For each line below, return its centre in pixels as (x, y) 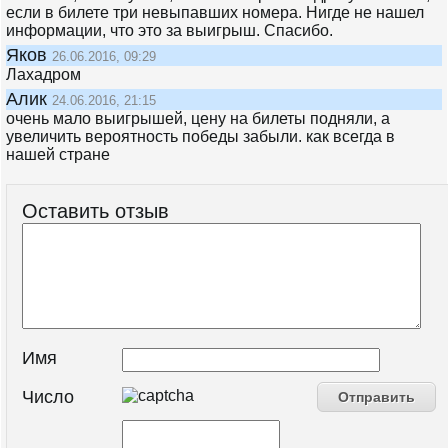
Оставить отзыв (95, 211)
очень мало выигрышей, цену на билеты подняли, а (198, 119)
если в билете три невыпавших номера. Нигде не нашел (215, 13)
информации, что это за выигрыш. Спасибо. (169, 31)
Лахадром (43, 75)
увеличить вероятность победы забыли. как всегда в (200, 137)
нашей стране (58, 155)
